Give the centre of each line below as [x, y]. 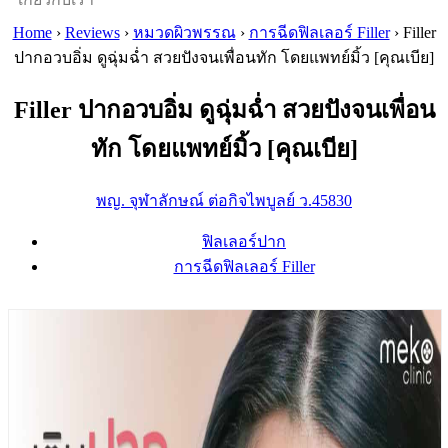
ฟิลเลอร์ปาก [244, 241]
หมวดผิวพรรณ [184, 32]
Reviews [92, 32]
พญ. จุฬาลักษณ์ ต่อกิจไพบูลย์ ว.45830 [224, 200]
